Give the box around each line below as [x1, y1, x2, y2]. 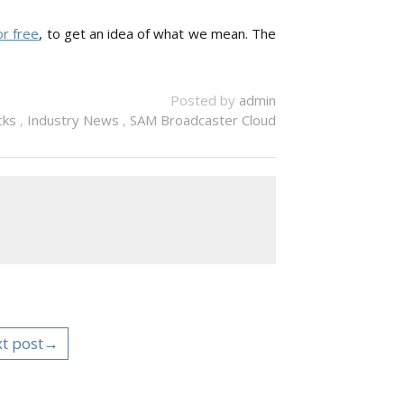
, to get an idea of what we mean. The [39, 23, 277, 42]
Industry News [27, 110, 123, 129]
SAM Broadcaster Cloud [130, 110, 276, 129]
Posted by [170, 90, 239, 109]
